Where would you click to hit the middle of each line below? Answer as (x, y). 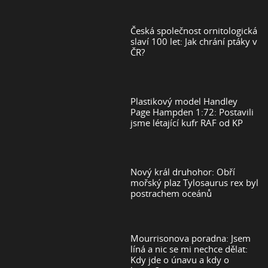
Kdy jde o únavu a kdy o (180, 260)
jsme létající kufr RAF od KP (187, 123)
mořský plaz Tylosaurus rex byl (195, 183)
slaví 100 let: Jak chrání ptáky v (194, 42)
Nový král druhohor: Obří (183, 172)
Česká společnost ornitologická (194, 31)
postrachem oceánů (171, 194)
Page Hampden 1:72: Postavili (192, 112)
